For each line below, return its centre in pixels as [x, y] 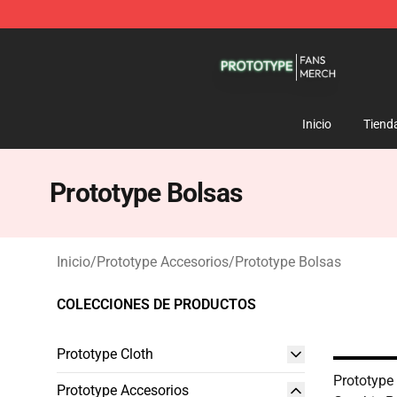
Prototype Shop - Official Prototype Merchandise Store [224, 41]
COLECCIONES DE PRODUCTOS [156, 304]
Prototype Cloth [105, 354]
